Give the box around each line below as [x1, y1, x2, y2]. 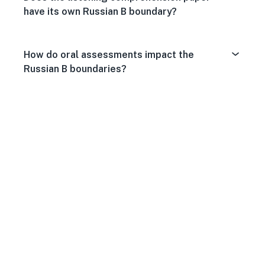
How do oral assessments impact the [24, 49, 194, 60]
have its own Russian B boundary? [24, 6, 177, 17]
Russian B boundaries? [24, 63, 127, 75]
